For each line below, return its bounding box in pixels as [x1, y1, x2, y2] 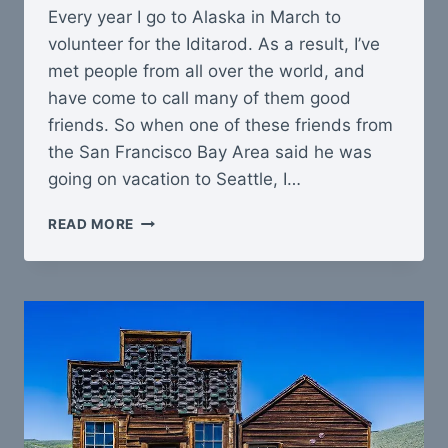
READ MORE [48, 216, 135, 233]
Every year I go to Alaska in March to [48, 7, 341, 28]
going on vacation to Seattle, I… [48, 169, 301, 190]
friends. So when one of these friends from [48, 115, 393, 136]
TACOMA [133, 253, 199, 270]
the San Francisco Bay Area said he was [48, 142, 372, 163]
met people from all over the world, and [48, 61, 365, 82]
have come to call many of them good [48, 88, 351, 109]
